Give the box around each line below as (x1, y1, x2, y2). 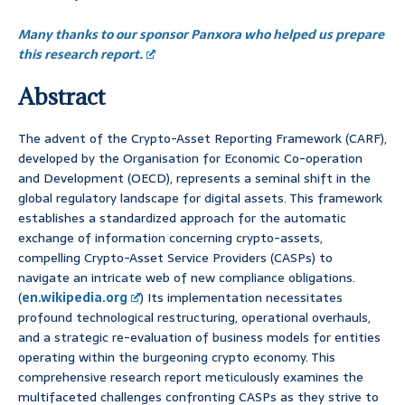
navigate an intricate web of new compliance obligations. (18, 268, 355, 288)
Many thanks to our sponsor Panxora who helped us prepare (18, 24, 384, 45)
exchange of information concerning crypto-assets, (18, 228, 323, 249)
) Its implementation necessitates (140, 287, 344, 308)
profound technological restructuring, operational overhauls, (18, 307, 371, 328)
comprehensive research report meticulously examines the (18, 367, 363, 388)
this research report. (18, 44, 143, 65)
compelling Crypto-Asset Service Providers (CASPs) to (18, 248, 333, 268)
